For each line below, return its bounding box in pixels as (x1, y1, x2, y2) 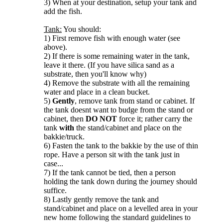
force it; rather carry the (119, 114, 192, 123)
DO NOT (86, 114, 119, 123)
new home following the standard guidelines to (44, 213, 191, 222)
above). (44, 42, 67, 51)
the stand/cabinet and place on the (74, 123, 182, 132)
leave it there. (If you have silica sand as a (44, 60, 174, 69)
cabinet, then (44, 114, 86, 123)
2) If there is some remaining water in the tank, (44, 51, 190, 60)
